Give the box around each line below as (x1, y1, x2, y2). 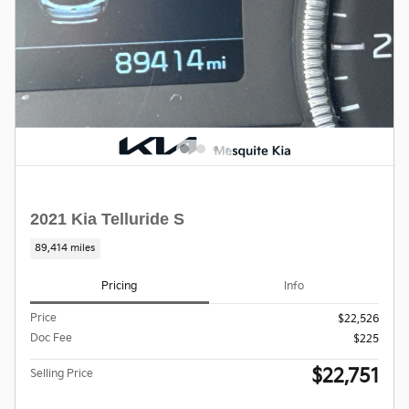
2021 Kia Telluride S (30, 209, 184, 228)
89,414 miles (35, 243, 96, 255)
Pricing (101, 279, 138, 294)
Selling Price (30, 366, 93, 381)
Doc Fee (30, 330, 72, 345)
